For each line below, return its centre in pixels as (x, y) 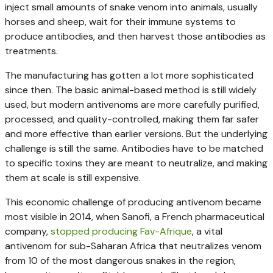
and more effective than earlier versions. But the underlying (136, 133)
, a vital (207, 231)
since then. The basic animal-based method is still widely (131, 90)
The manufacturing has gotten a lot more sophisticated (129, 75)
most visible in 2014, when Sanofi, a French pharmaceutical (135, 216)
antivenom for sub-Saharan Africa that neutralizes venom (133, 246)
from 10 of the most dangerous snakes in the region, (120, 260)
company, (28, 231)
